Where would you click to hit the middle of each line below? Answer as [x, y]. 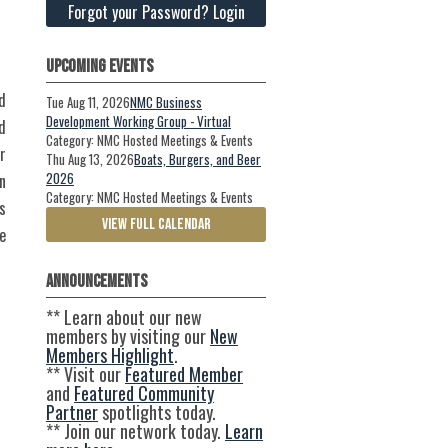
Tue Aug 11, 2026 [88, 102]
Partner [72, 412]
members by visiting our [128, 336]
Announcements [96, 282]
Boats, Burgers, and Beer [197, 159]
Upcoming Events [99, 67]
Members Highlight [110, 355]
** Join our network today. [135, 431]
